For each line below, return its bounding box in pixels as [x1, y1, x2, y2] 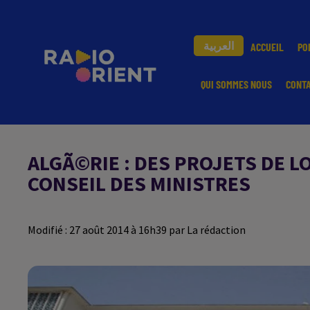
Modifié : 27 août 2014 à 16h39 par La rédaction [28, 223, 246, 237]
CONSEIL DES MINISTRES [28, 170, 250, 197]
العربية [203, 39, 234, 52]
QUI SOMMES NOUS [201, 77, 272, 91]
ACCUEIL [250, 40, 284, 53]
